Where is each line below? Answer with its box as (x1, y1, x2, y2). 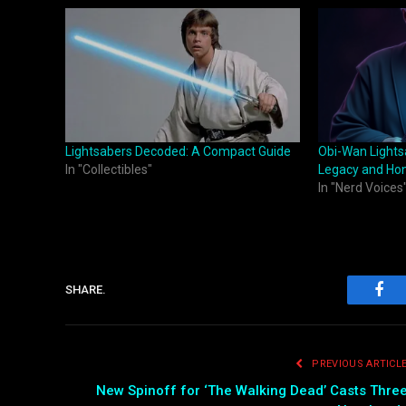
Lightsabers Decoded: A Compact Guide (65, 143, 291, 159)
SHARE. (65, 283, 106, 297)
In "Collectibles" (65, 161, 152, 177)
